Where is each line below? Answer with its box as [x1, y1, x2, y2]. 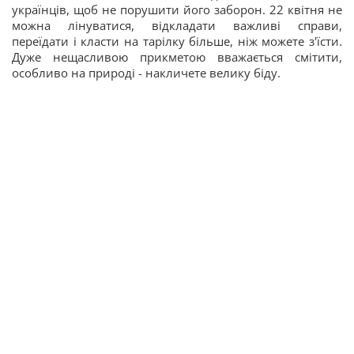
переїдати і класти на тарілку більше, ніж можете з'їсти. [12, 33, 342, 49]
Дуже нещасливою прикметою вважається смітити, [12, 49, 342, 65]
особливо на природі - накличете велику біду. [12, 65, 281, 81]
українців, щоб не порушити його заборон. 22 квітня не [12, 2, 342, 17]
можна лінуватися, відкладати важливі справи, [12, 17, 342, 33]
